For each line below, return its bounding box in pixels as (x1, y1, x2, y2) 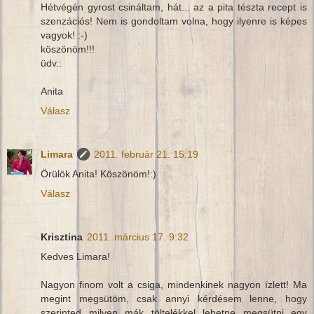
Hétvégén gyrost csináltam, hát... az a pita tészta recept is (41, 1, 307, 13)
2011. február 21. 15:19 (94, 149, 198, 161)
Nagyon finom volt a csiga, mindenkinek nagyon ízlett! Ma (41, 279, 307, 291)
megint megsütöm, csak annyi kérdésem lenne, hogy (41, 293, 307, 305)
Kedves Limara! (41, 251, 110, 263)
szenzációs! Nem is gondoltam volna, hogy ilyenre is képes (41, 15, 307, 27)
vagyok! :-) (41, 29, 88, 41)
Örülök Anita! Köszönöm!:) (41, 168, 156, 180)
